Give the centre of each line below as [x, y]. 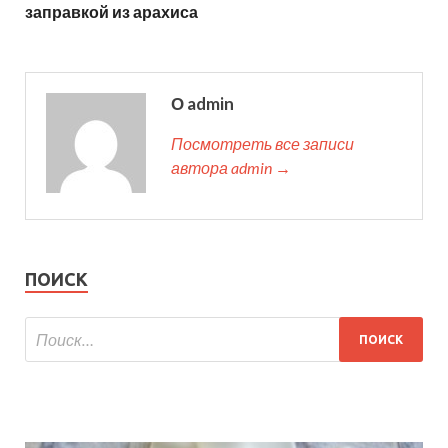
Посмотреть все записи [262, 144]
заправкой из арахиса [111, 12]
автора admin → [231, 168]
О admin [202, 104]
